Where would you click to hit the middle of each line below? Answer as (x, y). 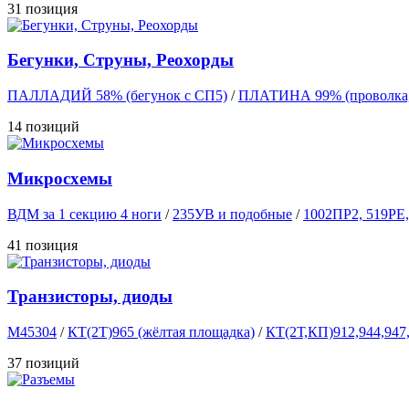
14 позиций (43, 127)
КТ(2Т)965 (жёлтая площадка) (161, 332)
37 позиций (43, 363)
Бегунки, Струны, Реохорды (121, 60)
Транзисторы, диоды (90, 297)
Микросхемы (60, 178)
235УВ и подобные (232, 214)
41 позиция (42, 245)
